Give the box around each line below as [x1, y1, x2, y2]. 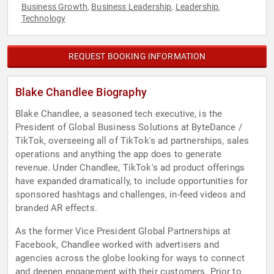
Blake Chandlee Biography [15, 86, 147, 99]
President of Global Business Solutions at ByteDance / [15, 122, 242, 133]
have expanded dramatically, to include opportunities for [15, 176, 248, 187]
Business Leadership [91, 2, 172, 12]
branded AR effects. [15, 202, 97, 214]
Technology [21, 13, 66, 24]
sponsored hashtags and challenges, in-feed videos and [15, 189, 245, 201]
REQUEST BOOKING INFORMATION [68, 51, 206, 62]
